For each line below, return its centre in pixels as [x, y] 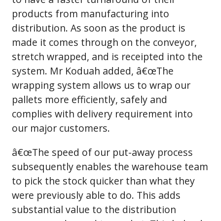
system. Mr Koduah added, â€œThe [93, 71]
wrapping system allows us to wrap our [101, 85]
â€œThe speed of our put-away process [102, 152]
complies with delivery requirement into [102, 114]
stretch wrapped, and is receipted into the [107, 57]
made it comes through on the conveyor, [104, 42]
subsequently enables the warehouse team [110, 166]
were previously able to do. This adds [96, 195]
